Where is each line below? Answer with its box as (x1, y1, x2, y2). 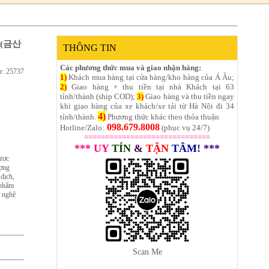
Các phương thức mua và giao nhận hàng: (60, 62, 201, 72)
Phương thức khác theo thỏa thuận (106, 112, 219, 121)
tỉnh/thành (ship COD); (60, 91, 138, 101)
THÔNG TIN (63, 41, 116, 53)
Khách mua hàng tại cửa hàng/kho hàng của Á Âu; (67, 72, 234, 82)
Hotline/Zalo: (60, 122, 104, 132)
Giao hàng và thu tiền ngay (144, 91, 235, 101)
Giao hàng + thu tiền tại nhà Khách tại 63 (67, 82, 234, 91)
